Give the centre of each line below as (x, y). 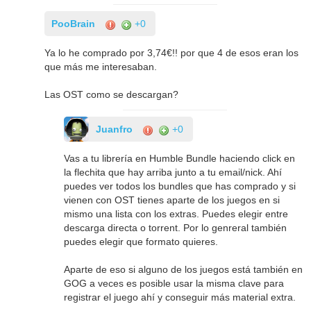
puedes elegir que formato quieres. (141, 242)
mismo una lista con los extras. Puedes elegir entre (176, 214)
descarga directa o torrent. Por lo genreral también (176, 228)
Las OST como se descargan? (112, 95)
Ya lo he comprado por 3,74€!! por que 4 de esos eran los (172, 53)
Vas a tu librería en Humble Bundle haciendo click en (180, 159)
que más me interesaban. (101, 67)
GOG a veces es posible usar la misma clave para (174, 284)
